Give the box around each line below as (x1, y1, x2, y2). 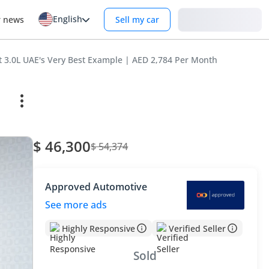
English (53, 13, 82, 25)
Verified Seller (169, 222, 226, 234)
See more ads (45, 198, 107, 211)
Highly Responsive (62, 222, 136, 234)
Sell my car (115, 14, 159, 25)
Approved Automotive (45, 180, 148, 193)
